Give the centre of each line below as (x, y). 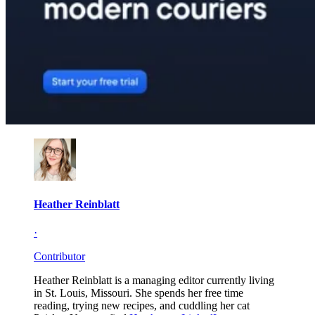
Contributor (59, 256)
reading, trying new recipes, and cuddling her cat (142, 305)
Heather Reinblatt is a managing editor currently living (154, 280)
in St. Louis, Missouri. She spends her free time (139, 292)
